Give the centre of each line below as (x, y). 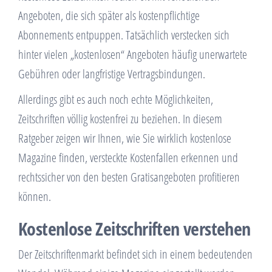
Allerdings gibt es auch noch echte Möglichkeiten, (116, 100)
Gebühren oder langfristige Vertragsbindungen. (112, 74)
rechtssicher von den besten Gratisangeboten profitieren (129, 177)
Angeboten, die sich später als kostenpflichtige (109, 16)
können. (35, 197)
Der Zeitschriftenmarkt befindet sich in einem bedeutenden (135, 254)
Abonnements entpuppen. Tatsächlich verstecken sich (124, 35)
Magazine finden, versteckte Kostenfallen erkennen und (128, 158)
